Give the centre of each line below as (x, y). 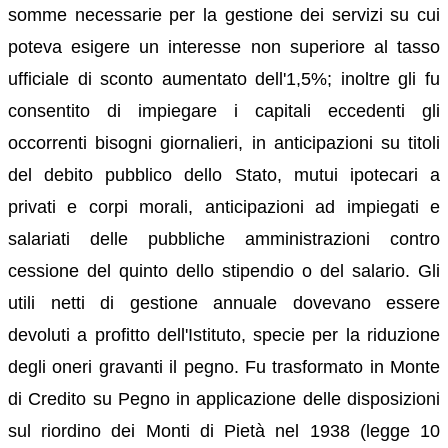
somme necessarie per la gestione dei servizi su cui (224, 14)
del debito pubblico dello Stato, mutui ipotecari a (224, 174)
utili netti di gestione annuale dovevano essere (224, 302)
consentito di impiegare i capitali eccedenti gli (224, 110)
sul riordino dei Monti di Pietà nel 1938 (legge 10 (224, 430)
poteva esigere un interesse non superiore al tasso (224, 46)
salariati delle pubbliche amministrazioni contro (224, 238)
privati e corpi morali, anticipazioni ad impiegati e (224, 206)
